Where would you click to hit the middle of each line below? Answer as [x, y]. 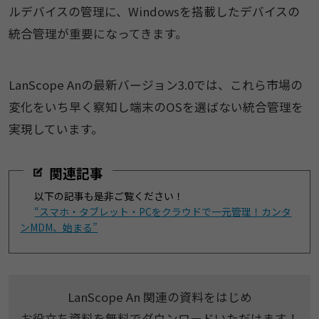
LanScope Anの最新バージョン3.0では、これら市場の [155, 85]
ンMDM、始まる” [59, 227]
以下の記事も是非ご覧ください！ [109, 195]
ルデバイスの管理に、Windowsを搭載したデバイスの [154, 11]
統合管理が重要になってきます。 [98, 33]
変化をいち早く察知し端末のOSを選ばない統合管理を [156, 107]
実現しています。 [56, 129]
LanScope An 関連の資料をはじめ [159, 297]
